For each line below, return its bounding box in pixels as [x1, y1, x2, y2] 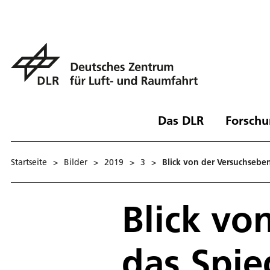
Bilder [64, 156, 87, 168]
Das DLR [157, 112, 204, 128]
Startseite [11, 156, 47, 168]
